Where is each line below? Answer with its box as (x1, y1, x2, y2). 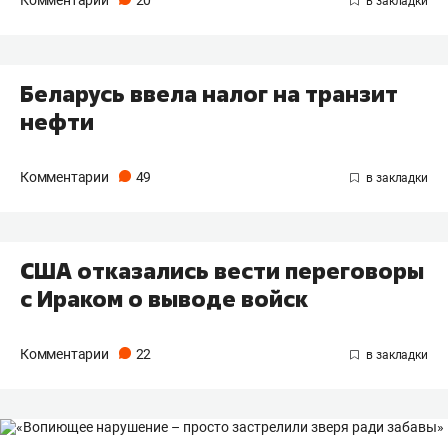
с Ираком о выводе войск (20, 284, 308, 315)
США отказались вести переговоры (20, 256, 424, 287)
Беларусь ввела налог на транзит (20, 79, 398, 110)
